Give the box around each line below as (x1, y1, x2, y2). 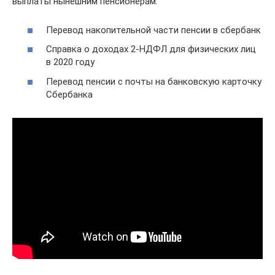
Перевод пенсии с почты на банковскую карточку (46, 76, 261, 87)
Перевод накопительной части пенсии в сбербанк (46, 24, 261, 36)
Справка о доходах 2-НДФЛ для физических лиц (46, 44, 256, 55)
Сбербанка (46, 88, 93, 100)
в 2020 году (46, 56, 95, 68)
